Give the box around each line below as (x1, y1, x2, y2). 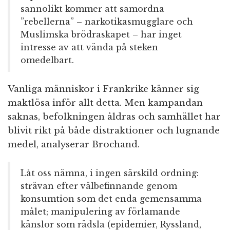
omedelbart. (21, 55, 74, 66)
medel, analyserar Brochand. (8, 139, 140, 150)
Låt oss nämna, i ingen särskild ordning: (21, 168, 199, 179)
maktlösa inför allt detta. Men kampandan (8, 98, 203, 109)
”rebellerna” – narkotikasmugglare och (21, 16, 193, 27)
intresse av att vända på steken (21, 42, 158, 53)
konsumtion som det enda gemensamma (21, 194, 202, 204)
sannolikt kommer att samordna (21, 4, 164, 14)
